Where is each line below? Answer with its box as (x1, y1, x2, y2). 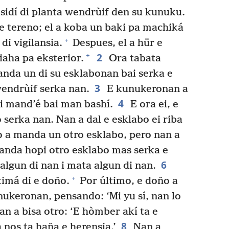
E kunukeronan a (104, 83, 188, 95)
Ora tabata (106, 52, 161, 64)
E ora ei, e (127, 98, 178, 110)
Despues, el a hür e (70, 37, 163, 49)
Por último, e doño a (77, 175, 178, 187)
